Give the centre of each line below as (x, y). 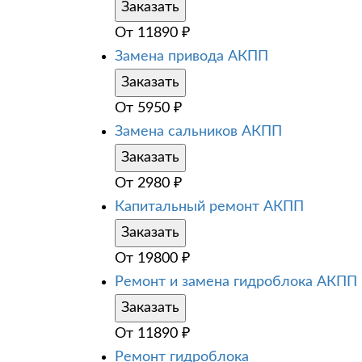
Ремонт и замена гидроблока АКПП (236, 282)
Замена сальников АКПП (198, 131)
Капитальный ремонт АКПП (209, 206)
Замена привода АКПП (192, 56)
